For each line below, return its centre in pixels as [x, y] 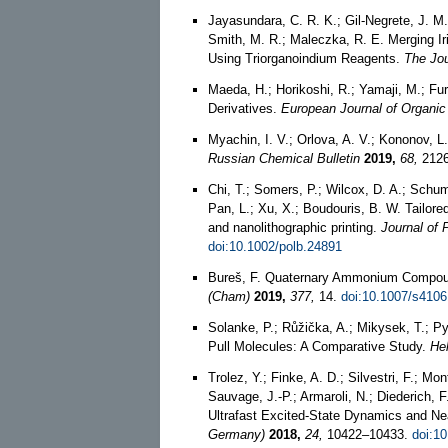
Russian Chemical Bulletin [284, 158]
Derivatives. [244, 108]
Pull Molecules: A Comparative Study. [319, 346]
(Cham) [229, 296]
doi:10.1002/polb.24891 [275, 246]
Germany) [236, 434]
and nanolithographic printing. [294, 227]
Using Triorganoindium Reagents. [306, 58]
